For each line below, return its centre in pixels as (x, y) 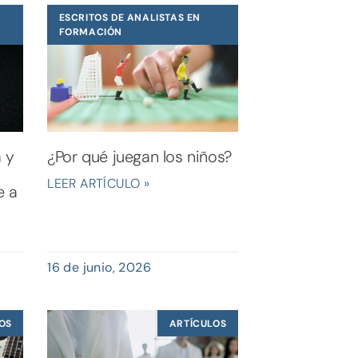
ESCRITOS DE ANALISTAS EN (130, 17)
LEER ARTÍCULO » (99, 184)
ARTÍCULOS (198, 323)
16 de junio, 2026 (99, 268)
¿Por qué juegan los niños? (139, 157)
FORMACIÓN (91, 32)
